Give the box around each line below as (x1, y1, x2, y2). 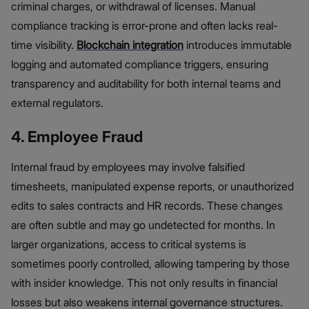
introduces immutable (183, 37, 292, 52)
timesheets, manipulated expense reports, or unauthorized (11, 179, 294, 193)
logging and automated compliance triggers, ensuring (11, 57, 268, 71)
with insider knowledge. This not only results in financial (11, 275, 277, 290)
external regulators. (11, 95, 103, 110)
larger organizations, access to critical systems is (11, 237, 246, 251)
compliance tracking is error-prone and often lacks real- (11, 18, 278, 32)
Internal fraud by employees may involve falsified (11, 159, 245, 174)
